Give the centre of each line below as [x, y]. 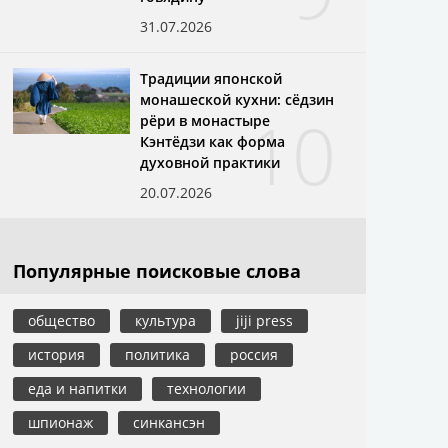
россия [253, 354]
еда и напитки [77, 388]
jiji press [264, 320]
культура [165, 320]
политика [157, 354]
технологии [206, 388]
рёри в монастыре [205, 120]
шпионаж [60, 422]
